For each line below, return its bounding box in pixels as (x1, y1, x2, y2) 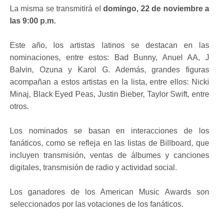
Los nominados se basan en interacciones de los (10, 126, 209, 135)
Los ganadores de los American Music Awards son (10, 187, 209, 196)
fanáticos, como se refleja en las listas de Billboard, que (10, 138, 209, 147)
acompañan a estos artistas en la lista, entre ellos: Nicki (10, 77, 209, 86)
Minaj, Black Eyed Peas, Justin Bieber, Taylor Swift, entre (10, 89, 209, 98)
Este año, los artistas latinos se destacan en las (10, 41, 209, 49)
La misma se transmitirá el (10, 4, 104, 13)
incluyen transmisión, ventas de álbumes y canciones (10, 151, 209, 159)
